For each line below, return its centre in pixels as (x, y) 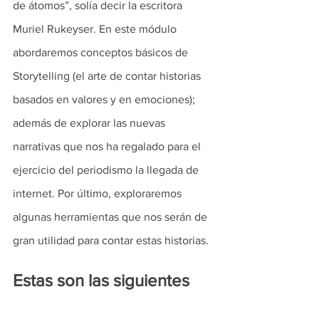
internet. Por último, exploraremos (99, 193)
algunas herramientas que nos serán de (111, 217)
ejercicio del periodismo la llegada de (107, 170)
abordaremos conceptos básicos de (102, 52)
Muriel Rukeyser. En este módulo (96, 29)
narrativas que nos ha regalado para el (108, 146)
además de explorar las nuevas (90, 123)
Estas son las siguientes (103, 280)
